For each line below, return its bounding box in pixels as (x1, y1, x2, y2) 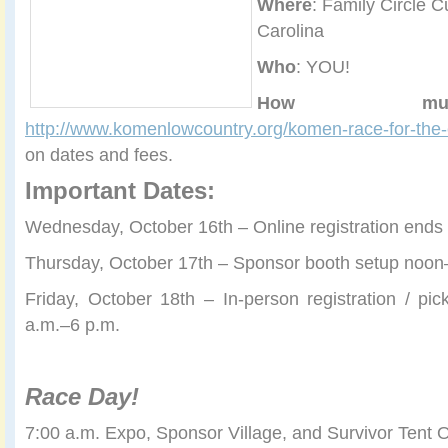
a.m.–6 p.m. (25, 314, 120, 335)
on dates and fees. (25, 144, 173, 165)
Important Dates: (25, 177, 215, 204)
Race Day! (25, 383, 139, 410)
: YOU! (296, 56, 350, 77)
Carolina (257, 20, 324, 41)
